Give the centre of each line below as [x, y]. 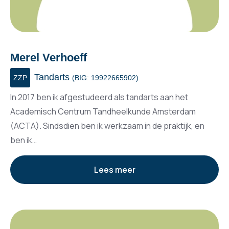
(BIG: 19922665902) [105, 77]
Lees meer [114, 169]
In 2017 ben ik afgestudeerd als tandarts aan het [99, 97]
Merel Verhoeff [49, 57]
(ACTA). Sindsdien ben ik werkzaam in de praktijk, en [107, 125]
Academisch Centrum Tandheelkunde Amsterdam [103, 111]
